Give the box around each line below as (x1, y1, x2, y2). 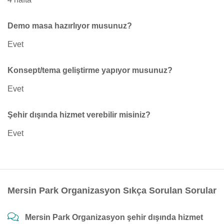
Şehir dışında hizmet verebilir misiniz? (7, 110, 150, 119)
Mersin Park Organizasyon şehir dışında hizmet (25, 213, 203, 221)
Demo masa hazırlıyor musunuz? (7, 21, 132, 30)
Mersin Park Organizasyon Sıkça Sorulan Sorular (7, 185, 216, 195)
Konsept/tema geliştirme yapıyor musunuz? (7, 66, 172, 74)
